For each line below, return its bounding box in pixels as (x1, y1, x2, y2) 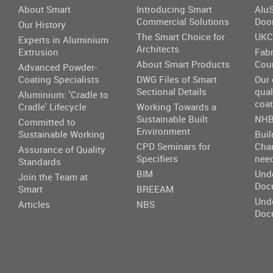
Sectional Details (136, 85, 207, 97)
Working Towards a (136, 100, 217, 113)
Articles (18, 197, 50, 210)
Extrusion (18, 45, 58, 58)
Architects (136, 42, 180, 55)
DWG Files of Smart (136, 73, 218, 85)
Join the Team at (18, 170, 88, 183)
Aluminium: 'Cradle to (18, 88, 108, 101)
